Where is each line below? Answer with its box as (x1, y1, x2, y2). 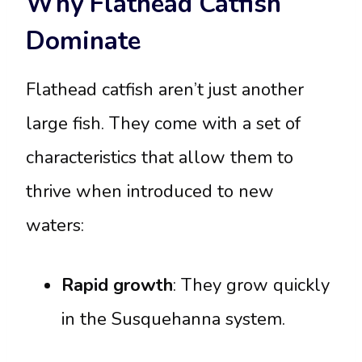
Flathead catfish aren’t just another (26, 77, 304, 102)
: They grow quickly (173, 272, 330, 297)
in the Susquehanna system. (61, 306, 285, 331)
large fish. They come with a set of (26, 111, 301, 136)
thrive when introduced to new (26, 179, 274, 204)
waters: (26, 213, 84, 238)
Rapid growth (61, 272, 173, 297)
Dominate (26, 24, 141, 59)
